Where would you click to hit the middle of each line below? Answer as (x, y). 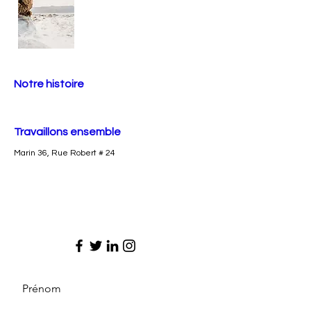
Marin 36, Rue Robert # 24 (65, 153)
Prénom (42, 288)
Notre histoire (49, 84)
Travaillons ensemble (67, 132)
